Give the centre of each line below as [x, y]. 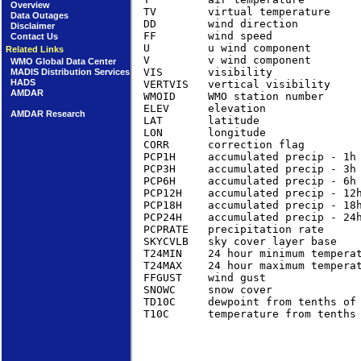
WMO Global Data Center [63, 61]
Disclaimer [32, 26]
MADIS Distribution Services [70, 71]
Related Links [35, 50]
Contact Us [34, 37]
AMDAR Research [48, 113]
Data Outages [39, 16]
